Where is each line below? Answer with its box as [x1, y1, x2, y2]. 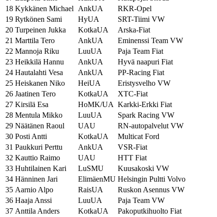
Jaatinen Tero [15, 90, 56, 98]
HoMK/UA [78, 100, 114, 108]
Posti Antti [15, 132, 47, 140]
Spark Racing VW [118, 111, 174, 119]
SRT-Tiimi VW [118, 15, 165, 23]
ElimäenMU [78, 175, 116, 183]
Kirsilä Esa [15, 100, 48, 108]
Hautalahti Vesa [15, 68, 63, 77]
